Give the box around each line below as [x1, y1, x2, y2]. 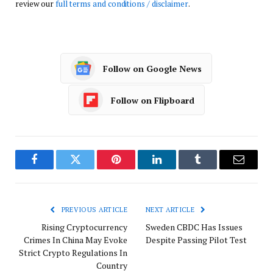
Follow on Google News [102, 62, 202, 74]
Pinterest [115, 163, 154, 174]
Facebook [34, 163, 76, 174]
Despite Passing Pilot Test [146, 234, 247, 246]
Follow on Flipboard [111, 94, 194, 106]
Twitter [74, 163, 106, 174]
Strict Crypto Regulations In [19, 247, 127, 259]
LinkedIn [156, 163, 196, 174]
